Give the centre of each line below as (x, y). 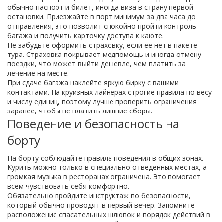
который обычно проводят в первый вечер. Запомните (101, 205)
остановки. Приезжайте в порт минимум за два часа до (102, 17)
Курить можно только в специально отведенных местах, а (107, 167)
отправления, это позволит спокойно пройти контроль (102, 26)
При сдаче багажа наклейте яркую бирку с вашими (93, 83)
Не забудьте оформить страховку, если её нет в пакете (102, 45)
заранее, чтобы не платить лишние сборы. (80, 111)
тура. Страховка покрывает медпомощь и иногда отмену (104, 54)
